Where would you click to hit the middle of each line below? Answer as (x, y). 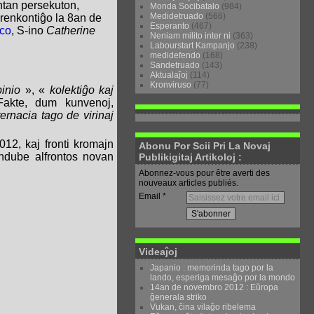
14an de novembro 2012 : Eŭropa (214, 287)
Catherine (70, 31)
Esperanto (170, 26)
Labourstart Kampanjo (193, 46)
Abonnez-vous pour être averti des (205, 173)
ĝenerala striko (179, 297)
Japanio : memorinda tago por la (212, 268)
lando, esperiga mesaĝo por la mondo (223, 278)
